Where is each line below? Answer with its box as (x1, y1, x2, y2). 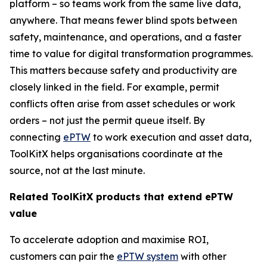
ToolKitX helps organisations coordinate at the (10, 148, 223, 160)
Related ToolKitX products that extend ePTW (10, 191, 233, 203)
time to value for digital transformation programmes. (10, 48, 253, 60)
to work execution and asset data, (91, 131, 252, 144)
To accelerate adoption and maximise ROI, (10, 234, 209, 246)
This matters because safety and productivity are (10, 64, 237, 77)
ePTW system (117, 250, 178, 263)
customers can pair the (10, 250, 117, 263)
